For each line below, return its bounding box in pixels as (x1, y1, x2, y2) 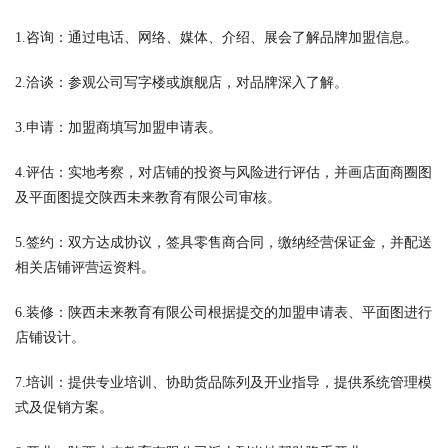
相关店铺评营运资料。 (15, 260, 155, 275)
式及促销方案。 (15, 400, 113, 415)
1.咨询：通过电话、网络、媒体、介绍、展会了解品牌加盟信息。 (15, 30, 418, 45)
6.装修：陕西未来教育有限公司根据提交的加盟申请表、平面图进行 (15, 305, 432, 320)
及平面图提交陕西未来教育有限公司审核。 (15, 190, 281, 205)
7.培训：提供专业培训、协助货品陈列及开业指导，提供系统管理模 (15, 375, 432, 390)
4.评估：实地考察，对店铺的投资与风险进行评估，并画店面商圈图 (15, 165, 432, 180)
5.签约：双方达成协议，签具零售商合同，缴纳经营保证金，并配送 (15, 235, 432, 250)
